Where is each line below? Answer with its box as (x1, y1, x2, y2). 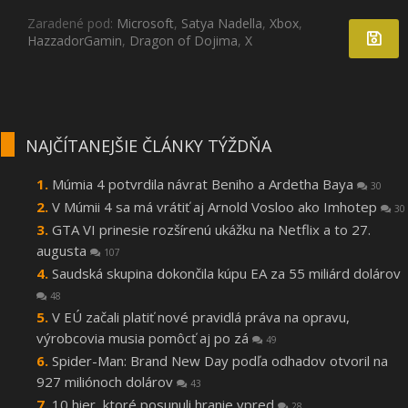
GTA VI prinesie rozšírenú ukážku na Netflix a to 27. (52, 220, 371, 240)
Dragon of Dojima (129, 32, 238, 50)
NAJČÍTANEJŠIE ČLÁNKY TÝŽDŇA (25, 135, 271, 158)
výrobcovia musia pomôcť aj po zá (36, 329, 252, 348)
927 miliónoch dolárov (36, 372, 177, 392)
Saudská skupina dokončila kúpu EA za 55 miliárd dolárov (52, 264, 401, 283)
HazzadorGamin (27, 32, 122, 50)
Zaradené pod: (27, 15, 117, 33)
